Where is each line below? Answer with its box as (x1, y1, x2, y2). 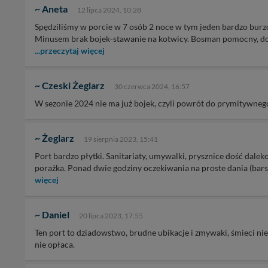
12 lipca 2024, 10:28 (77, 5, 141, 14)
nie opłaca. (35, 239, 75, 249)
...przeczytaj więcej (35, 45, 105, 56)
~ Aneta (35, 3, 68, 14)
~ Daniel (35, 209, 69, 220)
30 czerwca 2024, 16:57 (114, 82, 190, 91)
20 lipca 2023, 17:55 (79, 211, 143, 220)
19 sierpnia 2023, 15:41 (84, 135, 158, 144)
